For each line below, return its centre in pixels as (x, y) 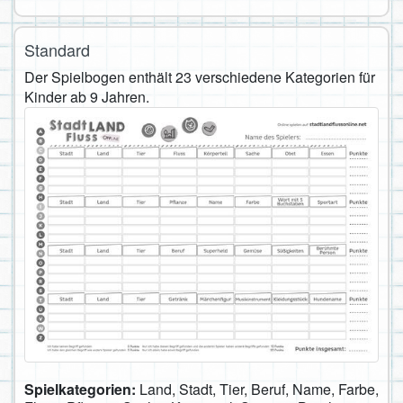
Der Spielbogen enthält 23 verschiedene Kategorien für (200, 76)
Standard (57, 49)
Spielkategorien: (82, 389)
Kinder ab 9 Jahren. (87, 96)
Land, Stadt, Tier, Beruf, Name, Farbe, (259, 389)
